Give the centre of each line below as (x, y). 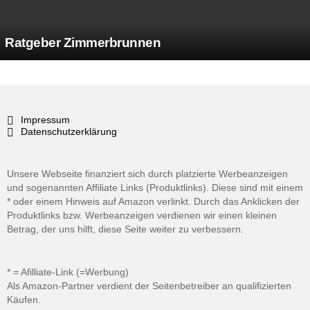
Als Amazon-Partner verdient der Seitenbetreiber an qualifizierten (149, 285)
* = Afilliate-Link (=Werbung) (68, 272)
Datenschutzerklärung (69, 131)
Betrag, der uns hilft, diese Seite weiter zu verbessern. (125, 229)
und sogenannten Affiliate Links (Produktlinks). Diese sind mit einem (155, 187)
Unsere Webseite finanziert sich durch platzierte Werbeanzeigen (147, 173)
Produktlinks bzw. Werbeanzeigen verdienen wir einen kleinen (142, 215)
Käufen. (24, 299)
